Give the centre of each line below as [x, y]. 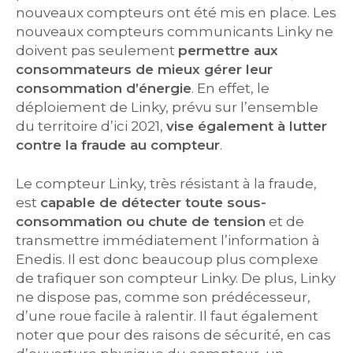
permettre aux [228, 50]
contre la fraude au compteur [118, 145]
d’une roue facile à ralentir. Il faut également [167, 316]
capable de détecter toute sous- [153, 203]
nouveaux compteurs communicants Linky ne [175, 32]
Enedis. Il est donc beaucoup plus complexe [167, 259]
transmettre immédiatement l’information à [168, 240]
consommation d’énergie [104, 88]
